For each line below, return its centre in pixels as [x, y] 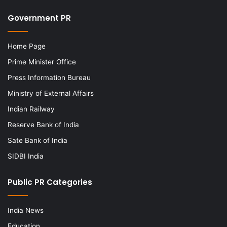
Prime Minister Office [42, 62]
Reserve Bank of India [43, 124]
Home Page [27, 46]
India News [26, 210]
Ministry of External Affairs [51, 93]
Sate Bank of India [37, 140]
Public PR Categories [50, 182]
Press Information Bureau [49, 77]
